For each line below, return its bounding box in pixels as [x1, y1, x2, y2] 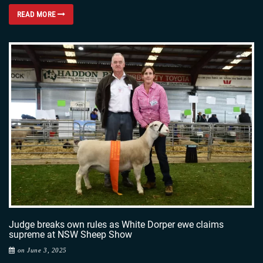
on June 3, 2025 [17, 246, 67, 254]
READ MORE [17, 10, 58, 19]
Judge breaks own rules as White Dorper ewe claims [9, 218, 224, 230]
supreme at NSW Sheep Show [9, 228, 132, 240]
